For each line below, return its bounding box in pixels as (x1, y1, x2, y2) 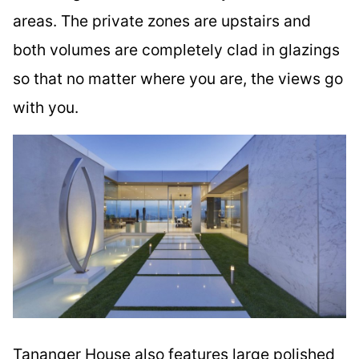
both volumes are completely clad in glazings (13, 39, 340, 59)
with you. (13, 97, 79, 117)
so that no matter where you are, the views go (13, 68, 343, 88)
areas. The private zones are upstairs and (13, 10, 311, 30)
